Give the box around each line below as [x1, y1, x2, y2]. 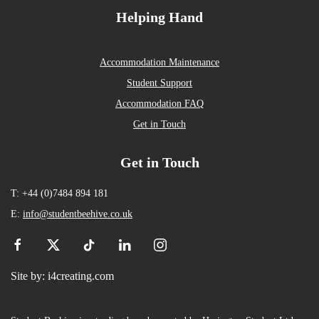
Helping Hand [116, 9, 203, 25]
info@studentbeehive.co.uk [23, 209, 132, 219]
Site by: [11, 270, 48, 282]
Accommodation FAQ [115, 98, 204, 109]
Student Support [127, 78, 192, 88]
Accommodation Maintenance [100, 57, 219, 68]
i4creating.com [48, 270, 114, 282]
